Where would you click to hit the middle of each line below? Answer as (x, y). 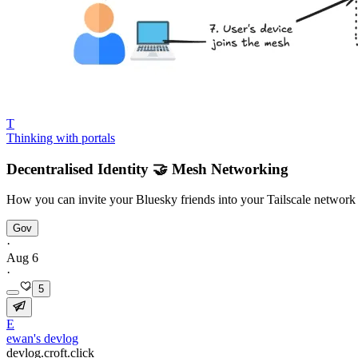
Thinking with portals (61, 137)
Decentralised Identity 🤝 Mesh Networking (147, 169)
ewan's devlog (42, 339)
